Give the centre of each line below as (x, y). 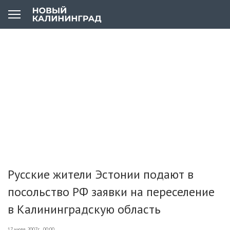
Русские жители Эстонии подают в (101, 174)
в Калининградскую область (84, 209)
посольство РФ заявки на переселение (111, 192)
